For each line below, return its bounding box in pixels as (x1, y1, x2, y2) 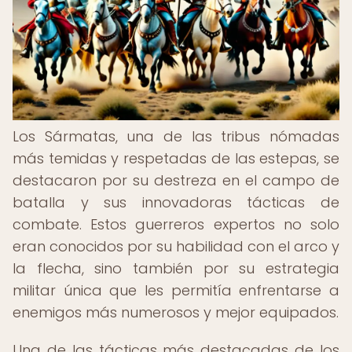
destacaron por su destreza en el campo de (13, 170, 339, 190)
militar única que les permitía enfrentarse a (13, 280, 339, 300)
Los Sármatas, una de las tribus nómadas (13, 126, 339, 146)
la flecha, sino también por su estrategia (13, 258, 339, 278)
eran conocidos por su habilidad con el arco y (13, 236, 339, 256)
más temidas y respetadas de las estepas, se (13, 148, 339, 168)
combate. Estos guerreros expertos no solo (13, 214, 339, 234)
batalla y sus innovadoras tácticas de (13, 192, 339, 212)
